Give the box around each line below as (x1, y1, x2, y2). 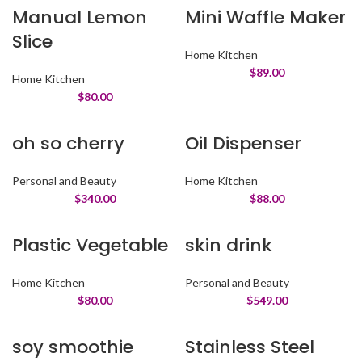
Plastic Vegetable (12, 233, 169, 258)
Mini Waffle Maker (185, 5, 346, 30)
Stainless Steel (185, 335, 314, 360)
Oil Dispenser (185, 131, 301, 156)
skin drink (185, 233, 272, 258)
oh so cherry (12, 131, 125, 156)
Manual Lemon (12, 5, 148, 30)
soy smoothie (12, 335, 134, 360)
